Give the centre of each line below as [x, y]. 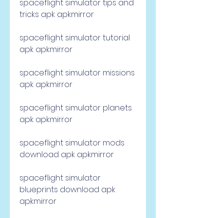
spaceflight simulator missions [77, 73]
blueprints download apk [67, 190]
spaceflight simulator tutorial [75, 38]
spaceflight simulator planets [76, 108]
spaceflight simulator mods [72, 143]
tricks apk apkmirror [57, 14]
